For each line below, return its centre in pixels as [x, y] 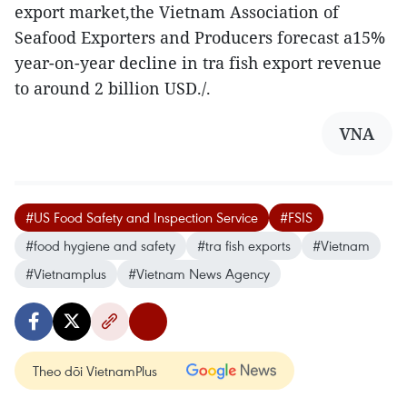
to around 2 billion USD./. [113, 88]
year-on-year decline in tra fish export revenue [198, 62]
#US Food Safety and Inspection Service [142, 217]
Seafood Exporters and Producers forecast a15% [200, 37]
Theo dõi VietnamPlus [95, 370]
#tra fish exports [244, 245]
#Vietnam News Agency [199, 273]
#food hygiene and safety [100, 245]
